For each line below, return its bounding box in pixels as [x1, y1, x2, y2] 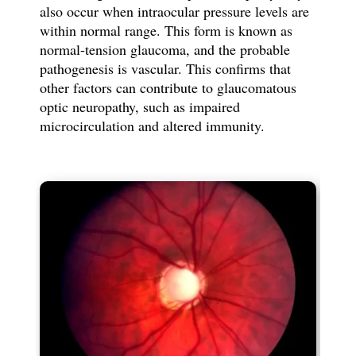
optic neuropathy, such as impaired [39, 97, 240, 117]
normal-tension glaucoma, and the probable [39, 40, 290, 60]
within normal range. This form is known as [39, 21, 292, 41]
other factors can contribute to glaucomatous [39, 78, 296, 98]
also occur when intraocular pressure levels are [39, 2, 309, 21]
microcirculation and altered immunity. [39, 116, 265, 136]
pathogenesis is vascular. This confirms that [39, 59, 291, 79]
